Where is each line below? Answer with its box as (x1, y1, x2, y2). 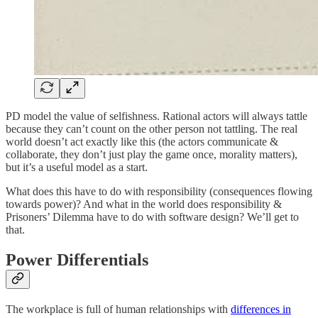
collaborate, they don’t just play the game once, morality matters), (6, 148, 297, 160)
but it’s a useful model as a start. (6, 160, 148, 173)
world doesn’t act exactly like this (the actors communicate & (6, 135, 278, 148)
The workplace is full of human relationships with (6, 302, 231, 315)
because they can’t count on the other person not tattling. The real (6, 122, 297, 135)
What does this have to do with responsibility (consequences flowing (6, 185, 312, 197)
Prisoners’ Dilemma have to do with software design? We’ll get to (6, 210, 299, 223)
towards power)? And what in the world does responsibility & (6, 197, 282, 210)
